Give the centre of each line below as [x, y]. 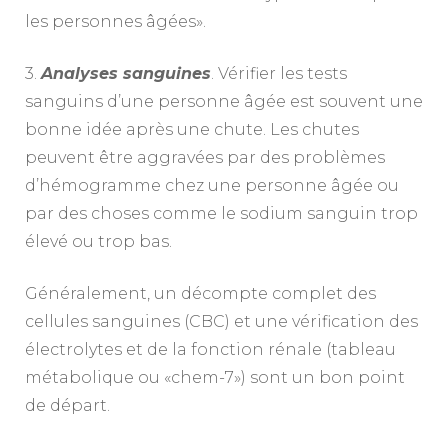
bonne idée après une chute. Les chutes [192, 129]
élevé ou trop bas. [98, 241]
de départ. [67, 405]
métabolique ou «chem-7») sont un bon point [215, 377]
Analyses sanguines [126, 73]
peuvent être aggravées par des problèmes [205, 157]
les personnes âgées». [115, 21]
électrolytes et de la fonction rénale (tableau [210, 349]
